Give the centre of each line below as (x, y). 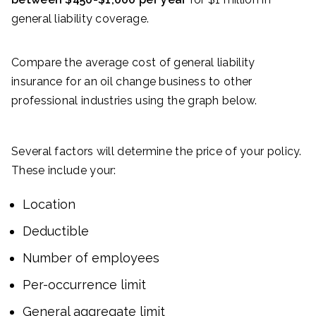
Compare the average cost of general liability (133, 62)
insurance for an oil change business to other (132, 81)
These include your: (64, 170)
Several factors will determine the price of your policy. (157, 151)
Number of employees (91, 257)
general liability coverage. (80, 18)
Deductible (56, 231)
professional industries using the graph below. (134, 100)
